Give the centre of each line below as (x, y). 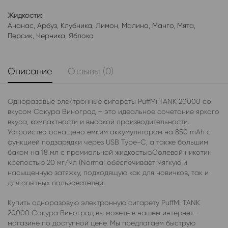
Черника (51, 35)
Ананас (21, 25)
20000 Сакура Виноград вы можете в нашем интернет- (102, 212)
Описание (30, 72)
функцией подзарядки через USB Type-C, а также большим (108, 142)
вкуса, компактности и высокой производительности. (98, 122)
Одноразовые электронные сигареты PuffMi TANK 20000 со (109, 102)
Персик (20, 35)
